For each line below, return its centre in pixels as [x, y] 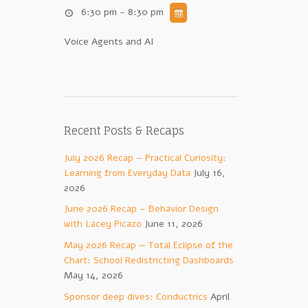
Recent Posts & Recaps [124, 130]
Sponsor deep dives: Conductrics [135, 296]
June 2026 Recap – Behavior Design [141, 209]
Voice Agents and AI [108, 42]
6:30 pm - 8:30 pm [122, 12]
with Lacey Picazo [102, 224]
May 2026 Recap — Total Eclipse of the [148, 245]
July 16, [209, 173]
